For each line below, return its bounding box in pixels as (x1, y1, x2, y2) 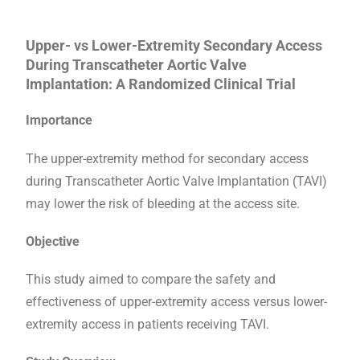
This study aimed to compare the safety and (26, 272, 276, 288)
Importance (26, 112, 92, 129)
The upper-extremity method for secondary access (26, 150, 309, 166)
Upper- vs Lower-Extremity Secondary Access (26, 37, 322, 55)
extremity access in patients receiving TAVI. (26, 317, 269, 333)
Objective (26, 233, 80, 249)
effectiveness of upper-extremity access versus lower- (26, 294, 327, 310)
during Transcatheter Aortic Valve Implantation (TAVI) (26, 173, 327, 189)
